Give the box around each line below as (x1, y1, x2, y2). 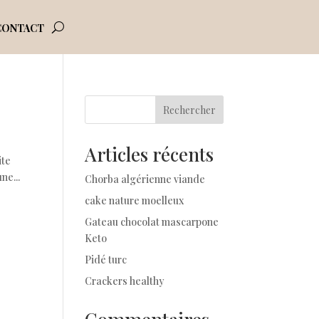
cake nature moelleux (85, 194, 184, 207)
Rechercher (162, 103, 216, 117)
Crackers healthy (85, 274, 165, 288)
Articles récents (85, 142, 214, 167)
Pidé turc (85, 253, 127, 266)
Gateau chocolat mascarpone (85, 215, 219, 229)
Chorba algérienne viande (85, 172, 206, 186)
